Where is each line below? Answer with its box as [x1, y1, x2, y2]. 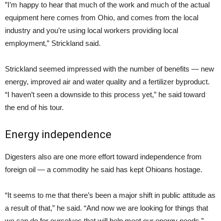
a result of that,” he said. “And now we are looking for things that [5, 204, 208, 212]
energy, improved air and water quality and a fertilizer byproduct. [5, 77, 210, 86]
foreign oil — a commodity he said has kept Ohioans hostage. [5, 165, 202, 174]
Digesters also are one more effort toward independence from [5, 152, 202, 161]
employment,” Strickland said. [5, 39, 101, 47]
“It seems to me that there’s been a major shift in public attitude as [5, 191, 216, 199]
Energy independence [5, 128, 111, 141]
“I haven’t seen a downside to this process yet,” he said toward [5, 90, 205, 99]
